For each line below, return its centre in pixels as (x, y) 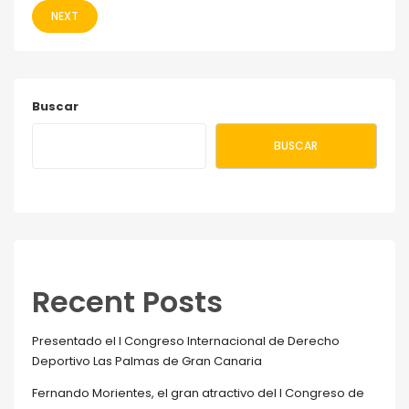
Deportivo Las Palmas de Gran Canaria (147, 361)
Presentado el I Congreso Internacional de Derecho (186, 341)
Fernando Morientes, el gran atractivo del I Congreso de (198, 393)
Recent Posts (127, 301)
